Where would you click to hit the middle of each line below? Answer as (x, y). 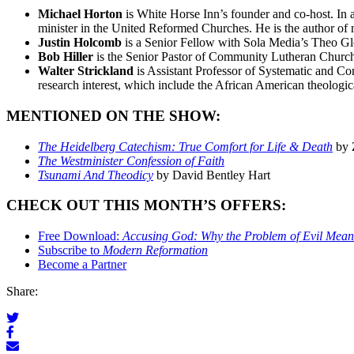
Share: (22, 292)
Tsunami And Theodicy (96, 175)
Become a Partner (82, 265)
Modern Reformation (155, 250)
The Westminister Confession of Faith (131, 160)
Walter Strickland (87, 71)
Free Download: (80, 236)
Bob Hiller (66, 57)
